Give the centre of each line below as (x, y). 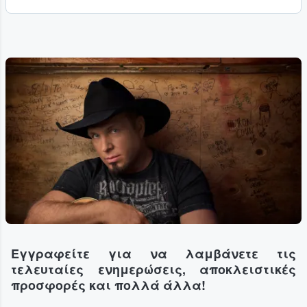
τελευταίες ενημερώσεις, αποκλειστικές (153, 270)
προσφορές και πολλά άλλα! (108, 285)
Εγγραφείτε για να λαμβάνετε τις (153, 254)
